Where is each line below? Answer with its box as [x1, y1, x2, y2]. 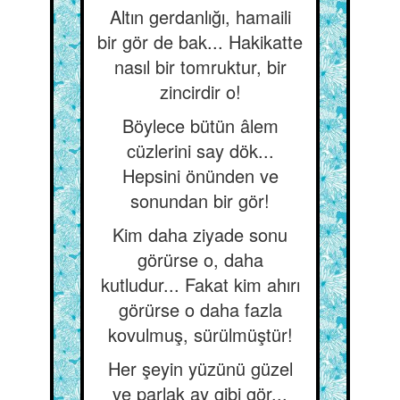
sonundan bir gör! [130, 187, 270, 213]
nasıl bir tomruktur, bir [113, 54, 287, 79]
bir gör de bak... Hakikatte [97, 29, 303, 54]
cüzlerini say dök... [126, 137, 274, 163]
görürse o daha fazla [118, 296, 282, 322]
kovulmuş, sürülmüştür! [107, 321, 293, 347]
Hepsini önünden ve [121, 162, 279, 188]
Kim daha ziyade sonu [112, 221, 287, 247]
